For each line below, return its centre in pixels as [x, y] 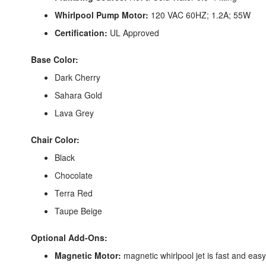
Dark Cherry [77, 77]
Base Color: [55, 60]
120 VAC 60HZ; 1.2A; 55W [199, 15]
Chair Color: [55, 140]
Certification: [81, 33]
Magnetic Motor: [89, 256]
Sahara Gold [78, 95]
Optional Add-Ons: [69, 238]
